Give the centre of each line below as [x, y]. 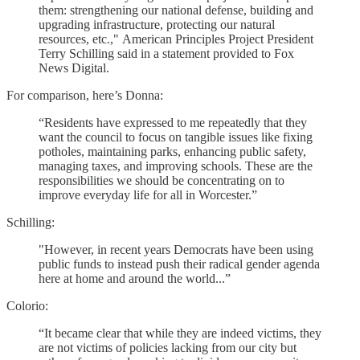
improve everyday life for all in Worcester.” [148, 194]
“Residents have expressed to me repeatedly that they [173, 122]
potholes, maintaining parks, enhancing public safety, [172, 151]
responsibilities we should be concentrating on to [162, 180]
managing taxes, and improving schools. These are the [176, 166]
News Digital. [74, 67]
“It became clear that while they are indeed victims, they [180, 333]
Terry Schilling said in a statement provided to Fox [166, 53]
